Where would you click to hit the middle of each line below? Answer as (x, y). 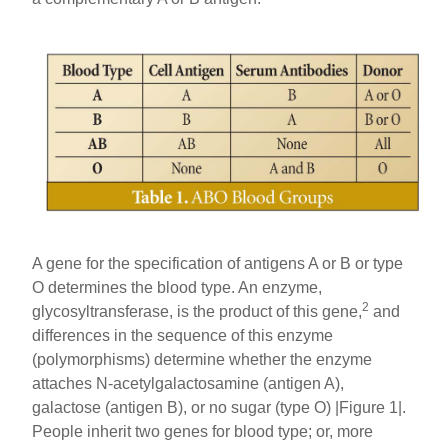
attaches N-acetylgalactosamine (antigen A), (188, 384)
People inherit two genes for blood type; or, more (203, 432)
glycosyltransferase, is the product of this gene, (197, 312)
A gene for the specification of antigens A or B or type (218, 264)
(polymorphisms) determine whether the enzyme (202, 360)
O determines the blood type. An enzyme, (177, 288)
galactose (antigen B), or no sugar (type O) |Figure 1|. (219, 408)
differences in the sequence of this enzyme (183, 336)
